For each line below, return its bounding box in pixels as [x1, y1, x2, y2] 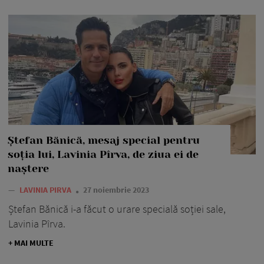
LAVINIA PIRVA [19, 184, 73, 195]
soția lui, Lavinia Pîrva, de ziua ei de [8, 148, 199, 160]
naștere [8, 162, 49, 174]
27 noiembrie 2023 [83, 184, 149, 195]
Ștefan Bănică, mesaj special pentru [8, 134, 200, 146]
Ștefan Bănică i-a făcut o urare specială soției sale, [8, 202, 226, 216]
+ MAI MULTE [8, 237, 54, 248]
